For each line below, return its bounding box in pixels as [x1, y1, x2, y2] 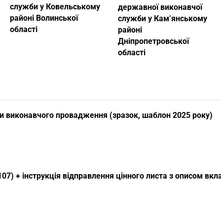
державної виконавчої [118, 2, 202, 12]
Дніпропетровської [118, 37, 189, 46]
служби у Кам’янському [118, 14, 207, 24]
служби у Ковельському [10, 2, 100, 12]
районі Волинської [10, 13, 78, 23]
